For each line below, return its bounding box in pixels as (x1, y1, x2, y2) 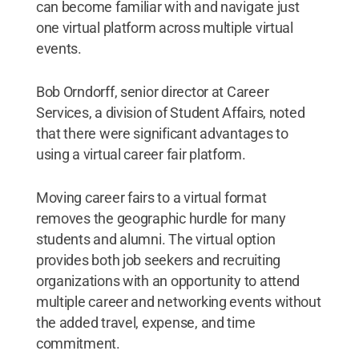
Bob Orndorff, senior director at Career (35, 83, 269, 100)
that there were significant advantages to (35, 125, 288, 142)
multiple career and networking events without (35, 293, 321, 310)
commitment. (35, 335, 120, 352)
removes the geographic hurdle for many (35, 210, 286, 227)
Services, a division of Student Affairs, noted (35, 104, 305, 121)
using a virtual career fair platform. (35, 146, 246, 163)
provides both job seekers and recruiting (35, 252, 280, 268)
